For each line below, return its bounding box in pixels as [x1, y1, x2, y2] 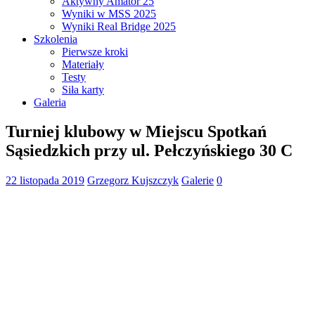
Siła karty [62, 83, 104, 96]
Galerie [181, 174, 214, 187]
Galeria [34, 96, 66, 108]
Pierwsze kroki [62, 45, 128, 58]
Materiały [62, 58, 104, 70]
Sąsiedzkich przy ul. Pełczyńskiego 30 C [6, 141, 292, 160]
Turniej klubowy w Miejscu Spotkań [6, 122, 266, 141]
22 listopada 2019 [6, 174, 84, 187]
